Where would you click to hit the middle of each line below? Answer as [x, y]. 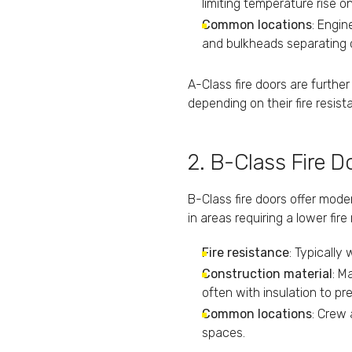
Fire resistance [246, 252]
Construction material [267, 273]
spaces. [224, 332]
